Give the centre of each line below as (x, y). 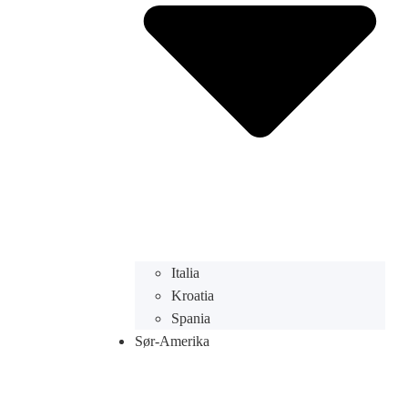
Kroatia (192, 296)
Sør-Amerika (172, 341)
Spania (190, 318)
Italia (185, 273)
